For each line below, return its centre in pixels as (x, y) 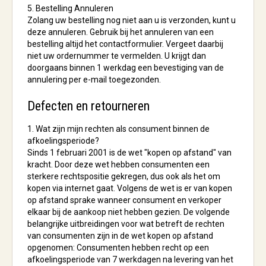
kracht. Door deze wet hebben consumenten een (118, 164)
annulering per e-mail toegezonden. (94, 80)
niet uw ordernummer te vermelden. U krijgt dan (117, 56)
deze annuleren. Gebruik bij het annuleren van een (121, 32)
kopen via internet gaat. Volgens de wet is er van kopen (130, 188)
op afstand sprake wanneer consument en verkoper (124, 200)
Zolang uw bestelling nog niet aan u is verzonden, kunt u (132, 20)
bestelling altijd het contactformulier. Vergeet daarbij (125, 44)
